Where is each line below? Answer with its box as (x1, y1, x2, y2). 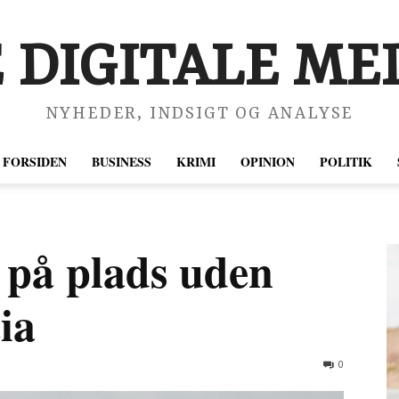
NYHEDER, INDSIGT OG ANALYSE (45, 104, 354, 125)
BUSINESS (92, 152, 151, 171)
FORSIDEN (3, 152, 67, 171)
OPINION (240, 152, 295, 171)
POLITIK (320, 152, 372, 171)
